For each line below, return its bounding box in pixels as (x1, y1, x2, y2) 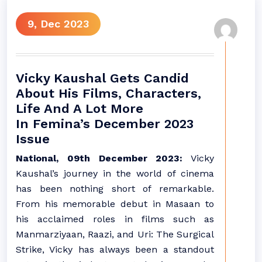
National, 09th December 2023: (16, 153, 183, 164)
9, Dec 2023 (27, 18, 89, 30)
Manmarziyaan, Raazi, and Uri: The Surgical (16, 229, 214, 240)
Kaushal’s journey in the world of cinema (16, 168, 214, 179)
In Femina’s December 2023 (16, 116, 194, 131)
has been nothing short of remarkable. (16, 183, 214, 194)
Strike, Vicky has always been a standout (16, 244, 214, 255)
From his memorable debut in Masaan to (16, 198, 214, 209)
